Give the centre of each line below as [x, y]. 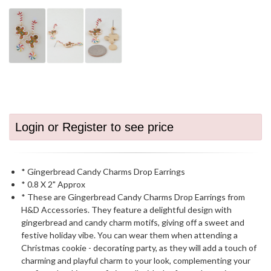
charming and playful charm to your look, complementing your [136, 260]
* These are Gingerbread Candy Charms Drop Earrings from [133, 197]
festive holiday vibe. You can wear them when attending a [129, 235]
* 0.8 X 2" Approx [53, 184]
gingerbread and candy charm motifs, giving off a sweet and [133, 222]
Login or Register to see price [94, 127]
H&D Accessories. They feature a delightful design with [126, 210]
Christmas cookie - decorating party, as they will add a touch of [139, 248]
